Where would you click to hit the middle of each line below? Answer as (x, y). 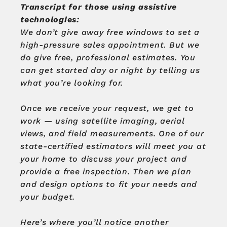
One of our (181, 134)
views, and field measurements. (90, 134)
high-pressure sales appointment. (95, 45)
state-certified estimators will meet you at (113, 146)
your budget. (48, 197)
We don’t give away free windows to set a (110, 32)
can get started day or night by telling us (110, 70)
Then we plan (162, 172)
